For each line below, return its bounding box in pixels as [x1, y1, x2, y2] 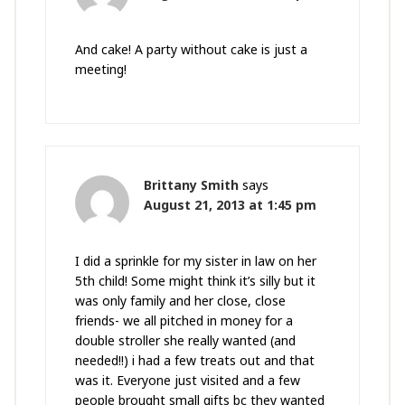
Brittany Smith [143, 176, 239, 194]
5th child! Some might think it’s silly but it [74, 272, 316, 290]
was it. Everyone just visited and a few [74, 372, 300, 390]
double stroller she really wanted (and [74, 332, 296, 350]
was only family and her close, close [74, 292, 286, 310]
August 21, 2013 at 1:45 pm [143, 196, 316, 214]
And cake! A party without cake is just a [74, 41, 307, 59]
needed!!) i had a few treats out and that [74, 352, 315, 370]
